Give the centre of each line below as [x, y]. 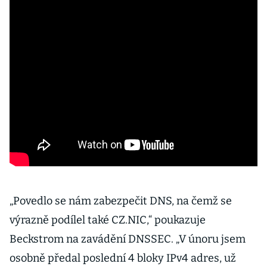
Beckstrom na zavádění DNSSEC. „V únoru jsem [128, 239]
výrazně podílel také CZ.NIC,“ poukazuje [108, 220]
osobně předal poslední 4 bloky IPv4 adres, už [123, 258]
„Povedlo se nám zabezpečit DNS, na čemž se [121, 201]
